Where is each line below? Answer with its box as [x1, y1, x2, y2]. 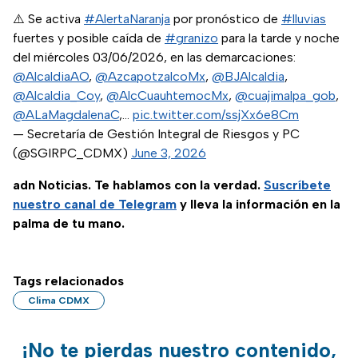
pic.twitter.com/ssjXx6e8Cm [133, 107, 299, 123]
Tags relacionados [13, 273, 124, 289]
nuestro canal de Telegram [13, 197, 177, 213]
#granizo [165, 30, 218, 46]
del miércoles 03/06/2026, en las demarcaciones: [13, 50, 296, 66]
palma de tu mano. [13, 216, 125, 232]
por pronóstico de [170, 11, 281, 27]
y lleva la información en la [177, 197, 340, 213]
